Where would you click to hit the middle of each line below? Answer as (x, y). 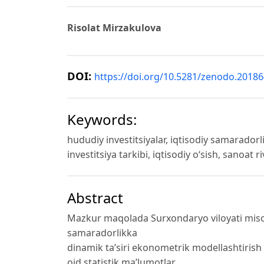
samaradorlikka (102, 233)
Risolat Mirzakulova (114, 27)
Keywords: (102, 120)
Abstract (95, 198)
